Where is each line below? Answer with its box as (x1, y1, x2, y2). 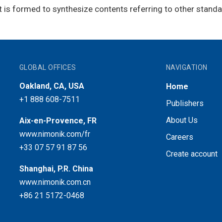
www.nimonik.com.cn (19, 177, 91, 187)
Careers (166, 132, 193, 142)
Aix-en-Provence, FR (19, 115, 97, 125)
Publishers (166, 98, 204, 108)
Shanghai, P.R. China (19, 164, 93, 173)
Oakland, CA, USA (19, 81, 84, 91)
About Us (166, 115, 198, 125)
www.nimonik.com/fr (19, 129, 90, 139)
